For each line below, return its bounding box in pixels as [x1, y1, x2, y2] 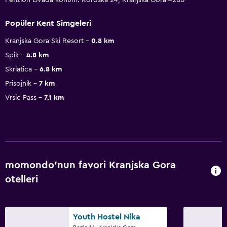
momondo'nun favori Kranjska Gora [5, 160, 176, 170]
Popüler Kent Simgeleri [5, 19, 91, 27]
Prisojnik [5, 80, 31, 87]
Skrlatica [5, 65, 32, 73]
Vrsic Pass [5, 94, 36, 101]
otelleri [5, 174, 38, 184]
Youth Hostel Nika [73, 212, 140, 221]
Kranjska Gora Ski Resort [5, 37, 84, 45]
